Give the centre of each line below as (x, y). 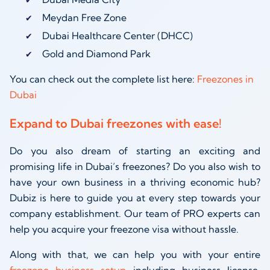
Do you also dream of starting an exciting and (135, 151)
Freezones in (225, 79)
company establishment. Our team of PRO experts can (135, 214)
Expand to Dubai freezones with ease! (116, 124)
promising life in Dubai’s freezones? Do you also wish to (135, 167)
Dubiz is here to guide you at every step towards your (135, 198)
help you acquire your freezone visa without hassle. (124, 229)
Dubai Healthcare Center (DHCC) (117, 35)
